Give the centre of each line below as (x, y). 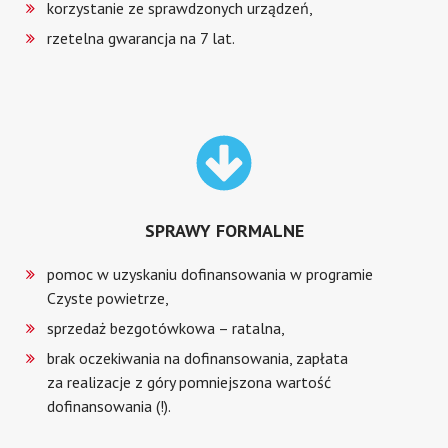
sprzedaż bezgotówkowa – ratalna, (166, 327)
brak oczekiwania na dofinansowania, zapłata (198, 357)
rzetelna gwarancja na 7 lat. (141, 37)
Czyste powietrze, (108, 297)
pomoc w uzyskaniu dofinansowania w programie (210, 273)
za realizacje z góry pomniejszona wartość (189, 381)
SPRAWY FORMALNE (224, 230)
